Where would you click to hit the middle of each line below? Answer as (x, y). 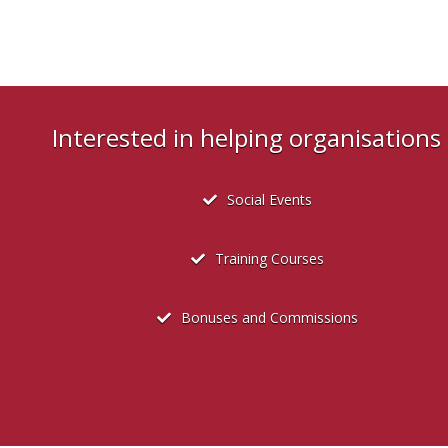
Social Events (269, 200)
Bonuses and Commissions (269, 318)
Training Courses (269, 259)
